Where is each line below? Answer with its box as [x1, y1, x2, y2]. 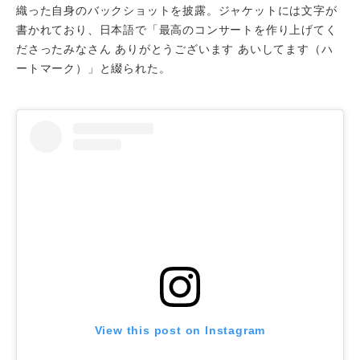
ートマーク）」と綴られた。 [16, 61, 171, 75]
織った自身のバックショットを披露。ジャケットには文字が [16, 3, 337, 17]
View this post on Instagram [94, 323, 266, 337]
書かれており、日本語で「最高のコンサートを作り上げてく [16, 22, 337, 36]
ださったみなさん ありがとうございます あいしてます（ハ [16, 42, 333, 55]
